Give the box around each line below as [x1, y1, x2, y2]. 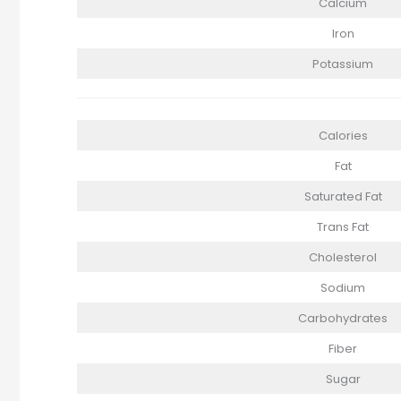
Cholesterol [309, 248, 377, 266]
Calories [318, 126, 368, 144]
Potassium [312, 55, 373, 73]
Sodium [320, 278, 365, 296]
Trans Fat [317, 218, 369, 235]
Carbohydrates [298, 309, 388, 327]
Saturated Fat [303, 187, 382, 205]
